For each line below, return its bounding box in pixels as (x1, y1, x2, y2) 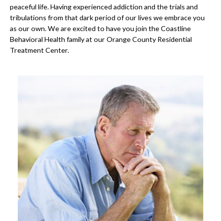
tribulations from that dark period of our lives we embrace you (10, 13, 205, 22)
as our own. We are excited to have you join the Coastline (10, 24, 191, 33)
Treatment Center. (10, 45, 69, 54)
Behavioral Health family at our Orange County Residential (10, 35, 192, 43)
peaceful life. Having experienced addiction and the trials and (10, 2, 198, 11)
